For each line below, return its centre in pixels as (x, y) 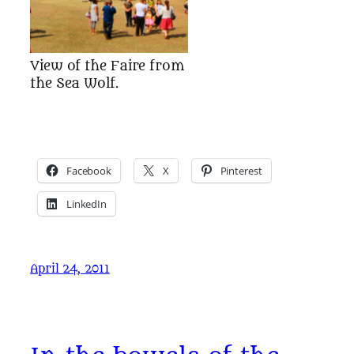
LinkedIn (87, 204)
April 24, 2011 (70, 269)
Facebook (89, 171)
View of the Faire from (107, 66)
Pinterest (241, 171)
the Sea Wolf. (74, 83)
